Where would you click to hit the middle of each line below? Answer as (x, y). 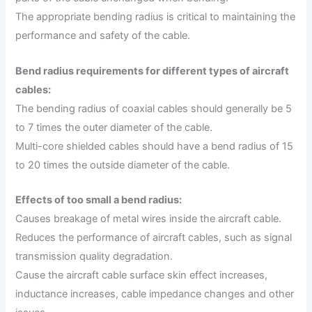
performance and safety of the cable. (103, 36)
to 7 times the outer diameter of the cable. (114, 127)
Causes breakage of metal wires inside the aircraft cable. (149, 219)
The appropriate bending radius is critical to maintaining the (156, 17)
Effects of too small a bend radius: (99, 200)
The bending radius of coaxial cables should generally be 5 (154, 108)
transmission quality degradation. (94, 257)
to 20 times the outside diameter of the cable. (123, 165)
